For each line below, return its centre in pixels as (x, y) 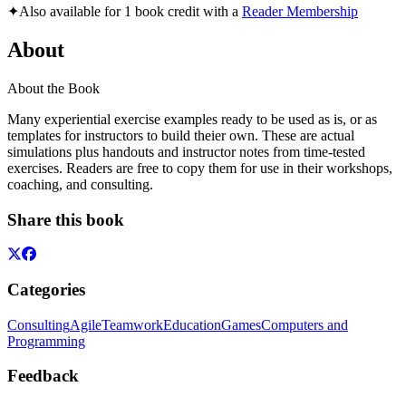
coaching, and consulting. (80, 184)
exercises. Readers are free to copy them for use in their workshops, (200, 168)
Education (192, 324)
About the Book (53, 88)
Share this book (66, 219)
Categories (46, 290)
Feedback (43, 376)
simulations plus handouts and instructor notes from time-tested (186, 151)
